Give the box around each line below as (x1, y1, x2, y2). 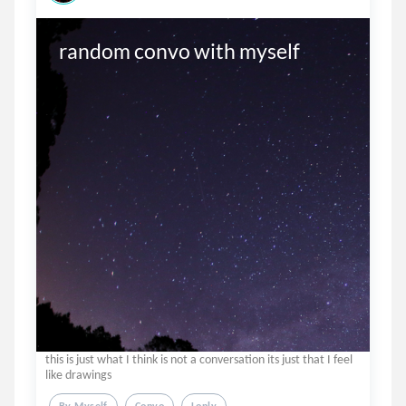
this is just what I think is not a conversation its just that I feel (45, 352, 353, 367)
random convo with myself (58, 37, 300, 63)
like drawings (45, 367, 111, 382)
